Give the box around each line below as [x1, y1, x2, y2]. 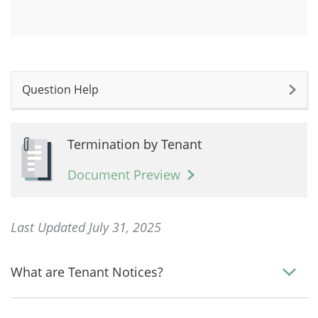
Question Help [22, 82, 99, 97]
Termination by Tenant [67, 136, 202, 153]
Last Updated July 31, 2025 [11, 219, 161, 236]
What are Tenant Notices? [11, 263, 163, 280]
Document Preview [67, 166, 180, 183]
